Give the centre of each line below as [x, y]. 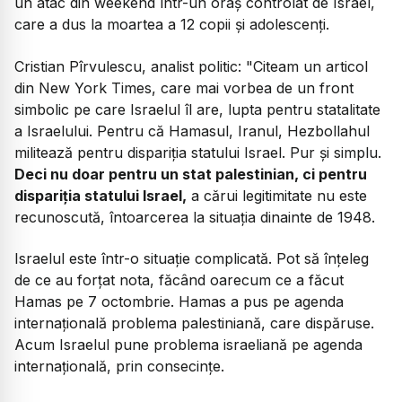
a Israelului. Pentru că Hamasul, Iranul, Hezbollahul [192, 131]
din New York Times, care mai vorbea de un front [184, 87]
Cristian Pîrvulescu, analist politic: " [134, 66]
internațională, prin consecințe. [119, 367]
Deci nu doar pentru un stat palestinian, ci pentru [191, 174]
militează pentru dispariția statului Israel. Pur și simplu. [198, 152]
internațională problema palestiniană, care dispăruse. [194, 323]
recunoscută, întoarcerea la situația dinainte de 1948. [195, 217]
